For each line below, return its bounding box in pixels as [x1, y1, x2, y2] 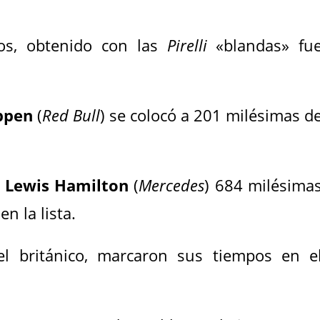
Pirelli [166, 34, 207, 56]
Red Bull [41, 104, 100, 126]
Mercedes [139, 174, 205, 196]
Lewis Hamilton [4, 174, 129, 196]
